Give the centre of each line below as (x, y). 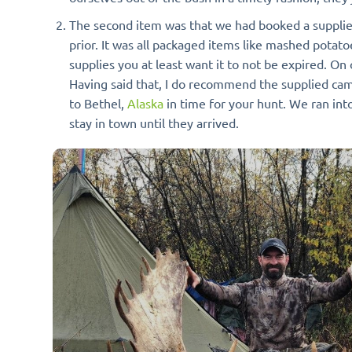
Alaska (145, 103)
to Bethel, (98, 103)
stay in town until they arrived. (154, 122)
